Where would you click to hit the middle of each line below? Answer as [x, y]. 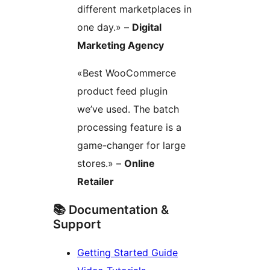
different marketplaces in [134, 9]
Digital [147, 27]
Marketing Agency [121, 46]
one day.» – [105, 27]
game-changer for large [131, 146]
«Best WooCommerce [127, 73]
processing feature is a [129, 127]
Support [77, 224]
